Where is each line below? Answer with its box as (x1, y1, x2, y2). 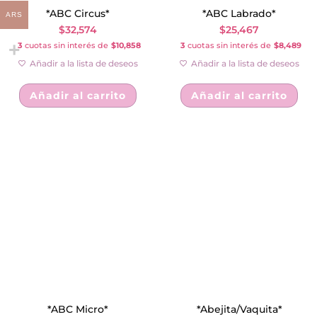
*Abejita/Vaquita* (196, 303, 282, 316)
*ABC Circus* (45, 7, 110, 21)
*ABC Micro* (47, 303, 108, 316)
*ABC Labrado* (202, 7, 277, 21)
